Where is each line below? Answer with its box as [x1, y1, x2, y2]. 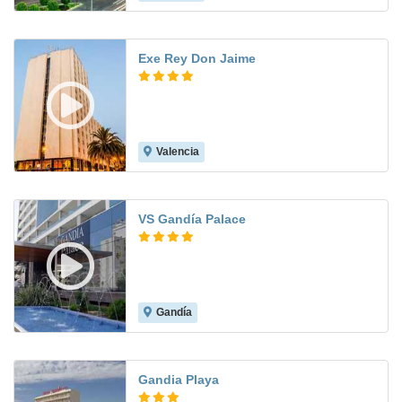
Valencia [156, 145, 199, 159]
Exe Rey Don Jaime [138, 51, 256, 66]
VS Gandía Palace [138, 212, 246, 227]
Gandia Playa [138, 372, 219, 388]
